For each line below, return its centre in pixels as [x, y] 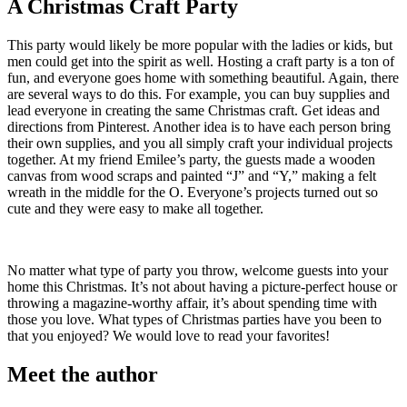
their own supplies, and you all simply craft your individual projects [200, 144]
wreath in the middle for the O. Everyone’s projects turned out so [193, 193]
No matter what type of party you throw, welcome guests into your [198, 271]
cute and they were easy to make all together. [135, 209]
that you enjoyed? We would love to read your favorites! [169, 336]
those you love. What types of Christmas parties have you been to [194, 320]
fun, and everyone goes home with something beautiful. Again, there [203, 78]
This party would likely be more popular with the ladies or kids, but [200, 45]
